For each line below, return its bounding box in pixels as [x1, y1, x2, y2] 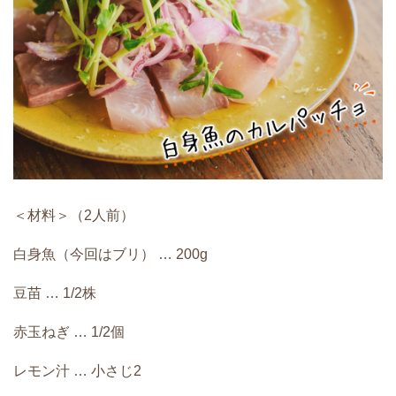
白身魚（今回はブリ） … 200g [13, 246, 208, 262]
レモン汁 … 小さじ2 [13, 362, 141, 378]
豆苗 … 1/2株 [13, 285, 96, 301]
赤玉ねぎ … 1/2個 [13, 324, 125, 339]
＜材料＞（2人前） [13, 207, 134, 223]
